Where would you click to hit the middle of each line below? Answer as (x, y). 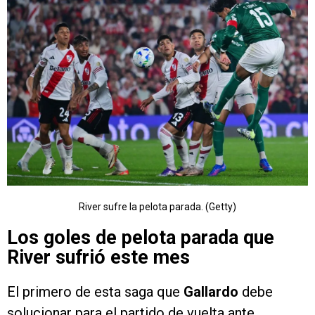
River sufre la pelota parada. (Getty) (157, 207)
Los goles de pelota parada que (141, 238)
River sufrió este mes (98, 258)
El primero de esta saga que (95, 292)
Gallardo (213, 292)
